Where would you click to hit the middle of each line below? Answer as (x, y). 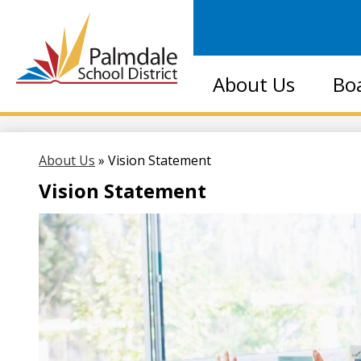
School (135, 104)
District (138, 139)
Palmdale (151, 69)
